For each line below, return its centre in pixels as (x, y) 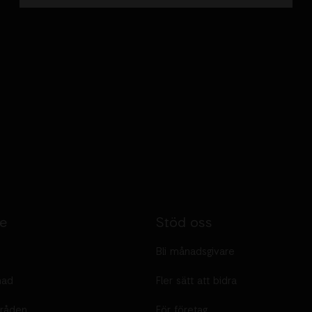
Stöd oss (184, 224)
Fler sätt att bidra (196, 282)
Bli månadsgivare (195, 252)
